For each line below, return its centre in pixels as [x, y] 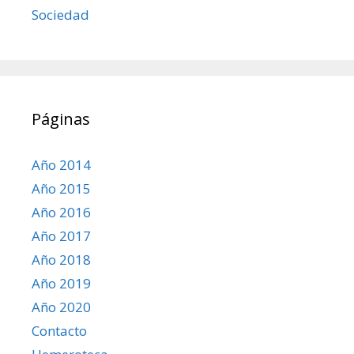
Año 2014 [61, 165]
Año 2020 [61, 307]
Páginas [61, 119]
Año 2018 [61, 260]
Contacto [59, 331]
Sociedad [60, 15]
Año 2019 [61, 284]
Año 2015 [61, 189]
